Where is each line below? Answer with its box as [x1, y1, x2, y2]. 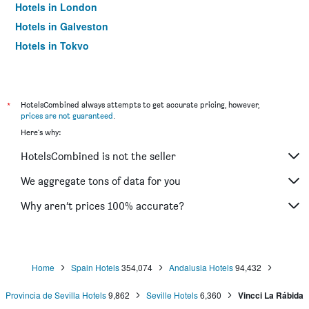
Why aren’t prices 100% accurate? [21, 199, 184, 212]
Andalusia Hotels [168, 261, 233, 273]
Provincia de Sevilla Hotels [6, 289, 106, 301]
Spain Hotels [70, 261, 119, 273]
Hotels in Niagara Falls [15, 58, 121, 72]
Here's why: [21, 127, 61, 137]
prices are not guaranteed [21, 110, 113, 121]
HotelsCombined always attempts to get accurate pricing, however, [21, 99, 259, 110]
